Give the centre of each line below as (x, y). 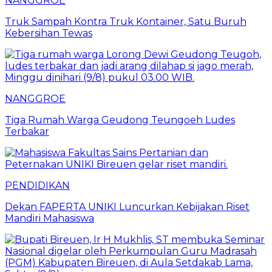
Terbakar (27, 131)
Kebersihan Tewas (49, 33)
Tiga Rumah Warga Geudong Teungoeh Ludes (120, 120)
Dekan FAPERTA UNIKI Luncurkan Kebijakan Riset (127, 206)
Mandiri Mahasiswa (49, 218)
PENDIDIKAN (37, 185)
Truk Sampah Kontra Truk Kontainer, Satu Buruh (126, 21)
